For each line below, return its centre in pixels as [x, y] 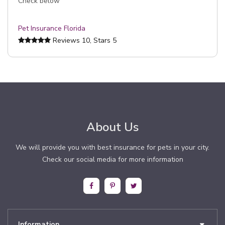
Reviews [66, 40]
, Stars [101, 40]
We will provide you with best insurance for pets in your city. [113, 147]
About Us [113, 127]
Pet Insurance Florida [52, 28]
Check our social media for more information [113, 159]
